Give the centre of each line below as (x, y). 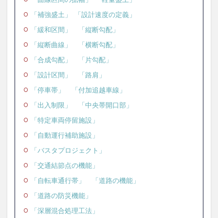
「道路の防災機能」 (61, 195)
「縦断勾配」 (99, 29)
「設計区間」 (51, 74)
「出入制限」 (51, 105)
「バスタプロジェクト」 (68, 150)
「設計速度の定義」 (105, 14)
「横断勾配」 (99, 44)
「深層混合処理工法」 (65, 210)
